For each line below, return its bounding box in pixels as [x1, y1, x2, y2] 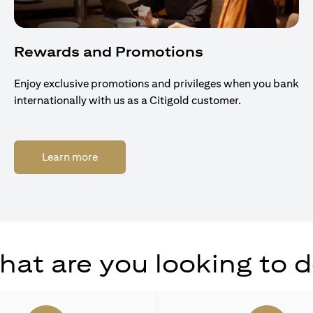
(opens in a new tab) [97, 149, 196, 163]
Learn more [42, 150, 98, 163]
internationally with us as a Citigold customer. [14, 93, 243, 107]
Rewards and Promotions [14, 43, 203, 59]
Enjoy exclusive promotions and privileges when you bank [14, 76, 299, 90]
